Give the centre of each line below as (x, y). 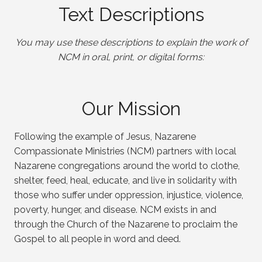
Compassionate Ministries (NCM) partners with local (125, 151)
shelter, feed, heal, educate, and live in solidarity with (125, 181)
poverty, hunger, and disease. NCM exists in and (115, 210)
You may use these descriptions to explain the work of (131, 43)
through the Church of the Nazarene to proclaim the (126, 225)
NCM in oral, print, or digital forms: (131, 57)
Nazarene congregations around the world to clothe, (127, 166)
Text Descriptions (131, 15)
